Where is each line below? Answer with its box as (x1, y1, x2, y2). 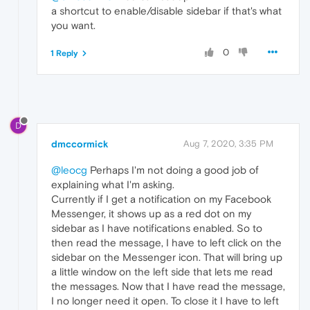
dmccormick (51, 138, 109, 149)
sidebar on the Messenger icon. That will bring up (51, 250, 282, 263)
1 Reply (51, 48, 78, 59)
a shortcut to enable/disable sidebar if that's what (51, 5, 282, 17)
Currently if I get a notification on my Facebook (51, 192, 271, 205)
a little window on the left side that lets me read (51, 265, 273, 277)
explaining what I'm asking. (51, 178, 174, 190)
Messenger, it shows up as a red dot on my (51, 207, 251, 219)
